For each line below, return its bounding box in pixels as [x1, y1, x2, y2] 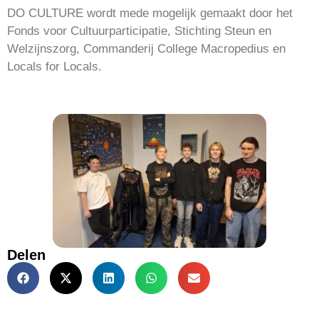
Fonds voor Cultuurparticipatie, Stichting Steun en [7, 24, 271, 38]
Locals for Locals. [7, 60, 102, 74]
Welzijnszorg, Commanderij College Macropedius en [7, 42, 286, 56]
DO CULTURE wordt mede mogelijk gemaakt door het [7, 6, 293, 21]
